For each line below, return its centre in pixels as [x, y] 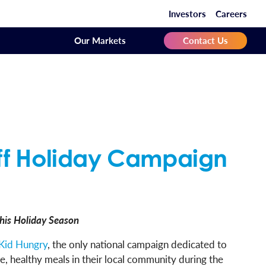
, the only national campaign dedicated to [137, 244]
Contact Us [205, 40]
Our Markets [100, 40]
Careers [231, 13]
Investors [187, 13]
